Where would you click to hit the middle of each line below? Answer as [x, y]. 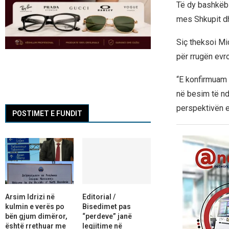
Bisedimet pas [106, 206]
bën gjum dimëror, [36, 216]
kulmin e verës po [35, 206]
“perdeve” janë [107, 216]
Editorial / [99, 197]
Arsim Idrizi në [30, 197]
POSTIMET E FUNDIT [47, 114]
